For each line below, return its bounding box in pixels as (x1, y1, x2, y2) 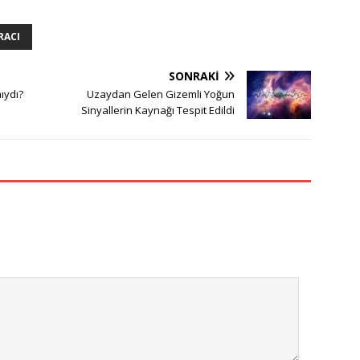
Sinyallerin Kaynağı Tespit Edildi (81, 103, 235, 118)
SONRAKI (169, 68, 220, 84)
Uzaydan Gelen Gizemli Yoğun (87, 87, 235, 102)
